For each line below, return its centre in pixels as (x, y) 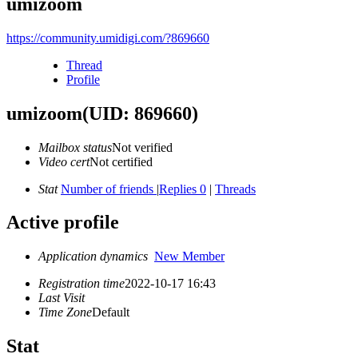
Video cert (64, 161)
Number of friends (109, 189)
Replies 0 (183, 189)
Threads (235, 189)
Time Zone (65, 312)
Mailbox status (75, 147)
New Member (189, 257)
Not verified (142, 147)
